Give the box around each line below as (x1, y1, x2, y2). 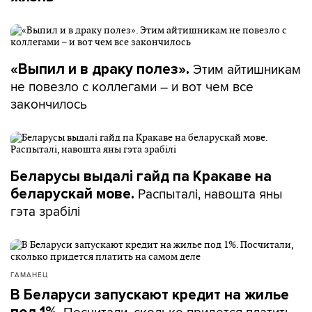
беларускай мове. (10, 185, 134, 203)
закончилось (10, 94, 87, 114)
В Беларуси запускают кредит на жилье (10, 286, 289, 304)
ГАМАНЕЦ (10, 270, 48, 279)
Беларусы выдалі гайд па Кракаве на (10, 168, 272, 185)
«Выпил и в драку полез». (10, 61, 189, 78)
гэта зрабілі (10, 201, 80, 221)
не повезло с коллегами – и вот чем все (10, 77, 253, 96)
